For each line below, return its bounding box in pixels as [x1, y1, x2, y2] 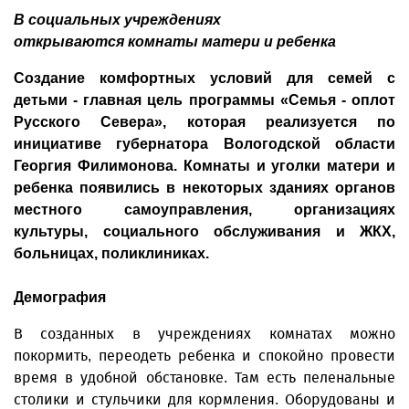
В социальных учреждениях [14, 12, 221, 27]
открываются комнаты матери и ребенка [14, 34, 336, 49]
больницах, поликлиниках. [14, 246, 213, 261]
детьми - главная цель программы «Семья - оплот [14, 92, 395, 108]
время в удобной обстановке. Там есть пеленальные [14, 369, 395, 386]
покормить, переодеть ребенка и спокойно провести [14, 347, 395, 364]
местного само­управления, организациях [14, 202, 395, 217]
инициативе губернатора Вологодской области [14, 136, 395, 152]
